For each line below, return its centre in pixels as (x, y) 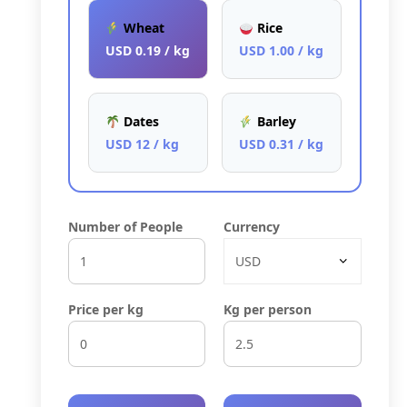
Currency (252, 227)
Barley (274, 122)
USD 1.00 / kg (281, 51)
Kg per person (268, 310)
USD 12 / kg (142, 144)
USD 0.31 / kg (281, 144)
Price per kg (105, 310)
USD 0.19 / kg (147, 51)
